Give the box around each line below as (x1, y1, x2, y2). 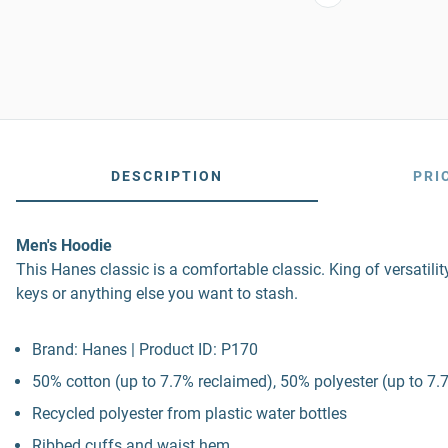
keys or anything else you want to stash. (16, 284, 298, 303)
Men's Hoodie (16, 236, 112, 255)
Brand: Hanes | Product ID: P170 (32, 340, 258, 359)
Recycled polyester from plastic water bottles (32, 404, 347, 423)
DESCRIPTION (110, 168, 223, 184)
